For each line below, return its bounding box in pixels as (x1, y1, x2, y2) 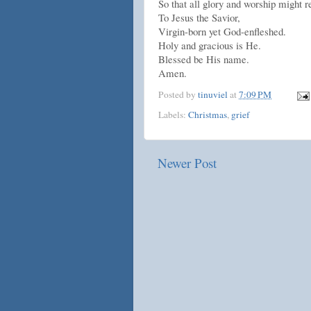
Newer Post (158, 153, 217, 171)
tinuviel (198, 88, 228, 101)
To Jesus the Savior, (158, 10, 240, 25)
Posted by (158, 88, 198, 101)
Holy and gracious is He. (158, 38, 261, 53)
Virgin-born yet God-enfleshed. (158, 24, 286, 39)
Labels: (158, 108, 188, 121)
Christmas (188, 108, 227, 121)
